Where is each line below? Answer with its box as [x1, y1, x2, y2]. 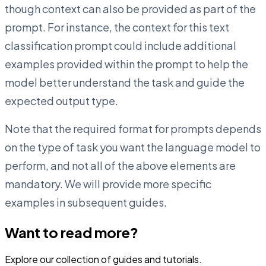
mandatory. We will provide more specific [5, 176, 211, 191]
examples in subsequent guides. [5, 195, 167, 209]
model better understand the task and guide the [5, 75, 245, 89]
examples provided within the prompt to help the [5, 56, 248, 71]
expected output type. [5, 93, 118, 107]
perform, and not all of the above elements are [5, 158, 236, 172]
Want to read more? [5, 223, 138, 241]
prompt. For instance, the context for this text [5, 20, 229, 34]
